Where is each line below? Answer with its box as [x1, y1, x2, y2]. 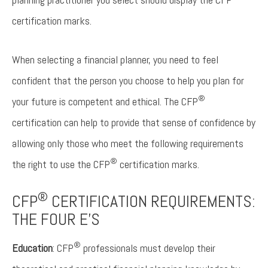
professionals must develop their [81, 241, 215, 255]
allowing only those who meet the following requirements [12, 136, 243, 150]
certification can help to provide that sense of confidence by [12, 115, 255, 129]
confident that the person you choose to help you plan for [12, 74, 244, 87]
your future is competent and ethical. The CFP [12, 95, 198, 108]
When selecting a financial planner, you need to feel [12, 53, 218, 66]
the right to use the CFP [12, 157, 110, 171]
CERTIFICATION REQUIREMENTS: [48, 191, 255, 212]
